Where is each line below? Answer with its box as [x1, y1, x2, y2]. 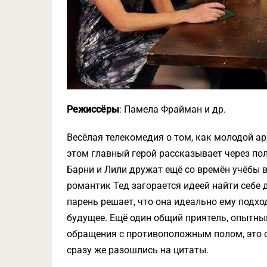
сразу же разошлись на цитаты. [67, 244, 209, 256]
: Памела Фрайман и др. [119, 103, 226, 115]
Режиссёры [67, 103, 119, 115]
